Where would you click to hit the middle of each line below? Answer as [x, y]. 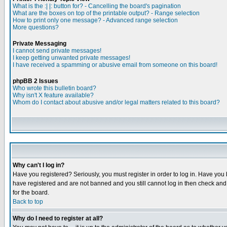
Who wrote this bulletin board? [54, 88]
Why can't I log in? [39, 165]
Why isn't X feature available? [53, 95]
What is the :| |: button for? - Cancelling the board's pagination [97, 6]
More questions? [36, 27]
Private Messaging [40, 44]
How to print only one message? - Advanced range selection [95, 20]
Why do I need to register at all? [58, 218]
